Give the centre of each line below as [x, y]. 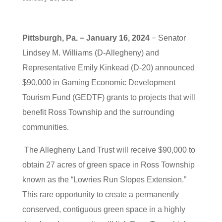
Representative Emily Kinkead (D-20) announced [108, 68]
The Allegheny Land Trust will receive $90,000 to [109, 150]
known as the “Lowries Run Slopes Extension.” [104, 180]
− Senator [167, 38]
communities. [45, 127]
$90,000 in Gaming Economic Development [99, 83]
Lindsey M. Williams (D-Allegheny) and [90, 53]
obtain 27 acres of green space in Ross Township [108, 165]
